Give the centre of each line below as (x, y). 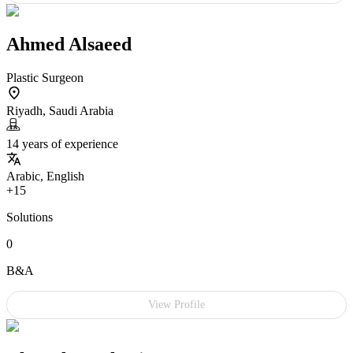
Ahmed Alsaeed (69, 45)
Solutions (30, 217)
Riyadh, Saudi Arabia (60, 111)
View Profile (176, 305)
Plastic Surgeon (45, 78)
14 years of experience (62, 144)
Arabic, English (45, 176)
